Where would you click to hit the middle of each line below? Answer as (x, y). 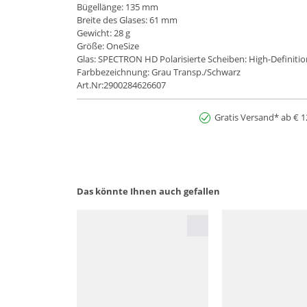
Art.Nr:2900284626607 (121, 85)
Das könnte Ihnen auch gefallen (148, 192)
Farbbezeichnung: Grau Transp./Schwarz (159, 72)
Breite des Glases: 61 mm (127, 20)
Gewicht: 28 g (103, 33)
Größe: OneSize (108, 46)
